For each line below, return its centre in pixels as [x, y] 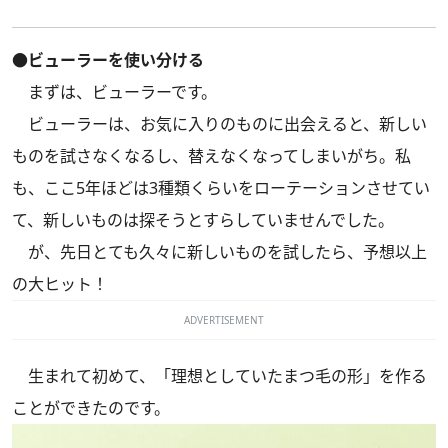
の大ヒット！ [60, 283]
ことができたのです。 [91, 407]
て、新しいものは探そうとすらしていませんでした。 [203, 219]
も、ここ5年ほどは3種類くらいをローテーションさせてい [221, 187]
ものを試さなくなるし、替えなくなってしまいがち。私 [211, 155]
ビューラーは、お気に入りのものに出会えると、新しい [219, 123]
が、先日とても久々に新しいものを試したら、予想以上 [219, 251]
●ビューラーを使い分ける [108, 59]
